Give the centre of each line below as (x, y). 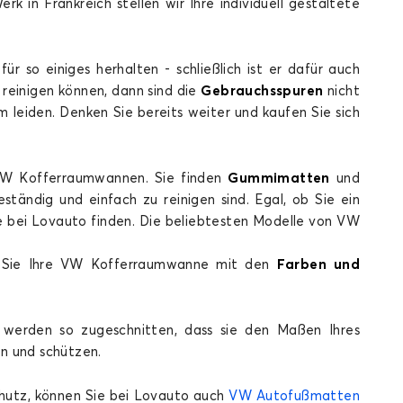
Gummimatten (279, 179)
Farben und (318, 265)
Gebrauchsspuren (262, 91)
